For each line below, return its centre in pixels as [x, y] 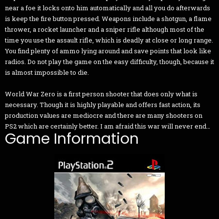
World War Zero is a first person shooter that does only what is [101, 94]
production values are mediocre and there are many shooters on [104, 116]
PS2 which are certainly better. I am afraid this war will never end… [108, 126]
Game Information [72, 139]
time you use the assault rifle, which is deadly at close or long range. [109, 40]
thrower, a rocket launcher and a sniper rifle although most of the [105, 30]
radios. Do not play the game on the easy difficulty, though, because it [109, 62]
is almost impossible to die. [47, 73]
